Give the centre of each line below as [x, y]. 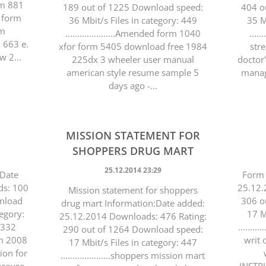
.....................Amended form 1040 [133, 33]
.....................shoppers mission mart [133, 255]
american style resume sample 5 [133, 72]
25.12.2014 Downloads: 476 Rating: [133, 216]
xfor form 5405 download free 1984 [133, 46]
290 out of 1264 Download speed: [133, 229]
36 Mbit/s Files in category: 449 [133, 20]
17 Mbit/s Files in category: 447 [133, 242]
